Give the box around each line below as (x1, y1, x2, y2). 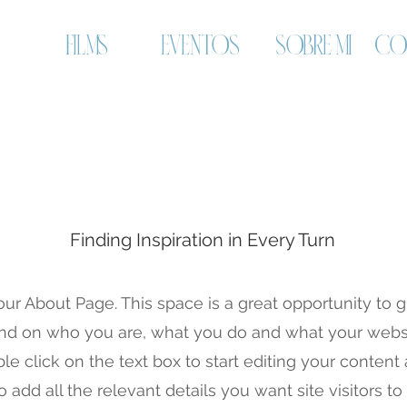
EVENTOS (161, 34, 240, 60)
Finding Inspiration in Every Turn (69, 229, 335, 251)
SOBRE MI (276, 34, 352, 60)
